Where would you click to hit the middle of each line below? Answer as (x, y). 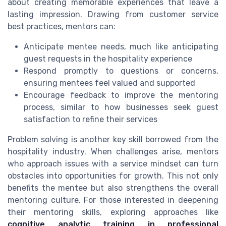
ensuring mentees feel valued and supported (109, 83)
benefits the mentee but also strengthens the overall (113, 188)
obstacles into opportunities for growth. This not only (113, 176)
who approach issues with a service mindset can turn (113, 164)
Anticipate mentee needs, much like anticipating (121, 47)
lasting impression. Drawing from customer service (113, 15)
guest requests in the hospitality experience (108, 59)
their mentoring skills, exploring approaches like (113, 212)
